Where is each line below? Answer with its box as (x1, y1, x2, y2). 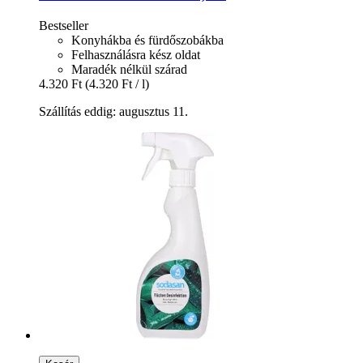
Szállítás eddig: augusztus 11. (39, 105, 188, 119)
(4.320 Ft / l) (85, 77, 149, 92)
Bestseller (39, 19, 88, 33)
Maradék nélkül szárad (71, 62, 187, 77)
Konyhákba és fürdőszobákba (71, 33, 224, 48)
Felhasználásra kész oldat (71, 48, 200, 62)
